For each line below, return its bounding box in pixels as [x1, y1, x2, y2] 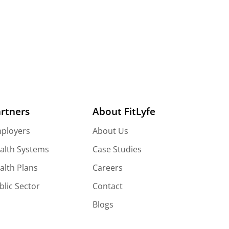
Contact [93, 180, 123, 192]
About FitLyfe [93, 104, 156, 118]
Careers [93, 162, 123, 174]
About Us [93, 125, 129, 137]
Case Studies [93, 144, 142, 155]
